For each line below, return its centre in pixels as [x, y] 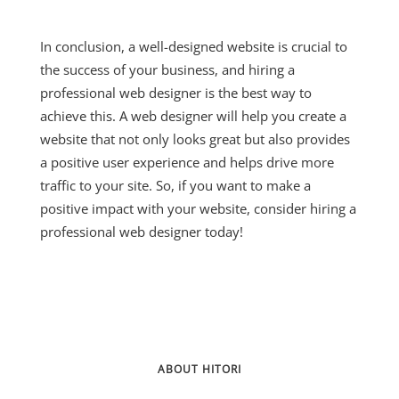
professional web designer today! [142, 232]
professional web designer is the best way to [176, 93]
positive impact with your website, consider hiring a [198, 209]
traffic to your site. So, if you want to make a [175, 186]
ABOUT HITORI [199, 370]
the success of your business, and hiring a [167, 70]
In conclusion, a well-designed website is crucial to [194, 47]
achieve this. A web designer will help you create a [193, 116]
